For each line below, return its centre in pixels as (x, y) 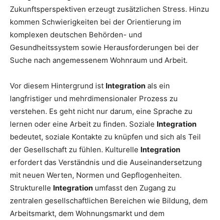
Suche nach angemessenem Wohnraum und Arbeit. (99, 60)
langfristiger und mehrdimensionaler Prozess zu (94, 99)
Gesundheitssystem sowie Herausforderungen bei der (104, 48)
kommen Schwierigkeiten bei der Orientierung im (96, 22)
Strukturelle (31, 188)
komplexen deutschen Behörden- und (76, 35)
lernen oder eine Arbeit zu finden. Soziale (83, 124)
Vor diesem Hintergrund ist (58, 86)
